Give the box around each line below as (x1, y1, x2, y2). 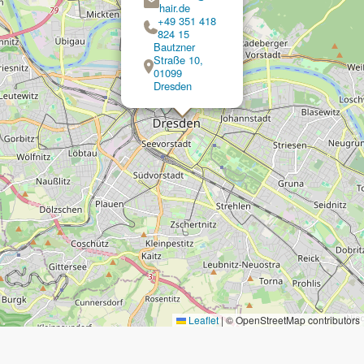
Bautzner (154, 38, 195, 54)
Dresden (154, 77, 192, 93)
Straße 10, (154, 51, 203, 67)
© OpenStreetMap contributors (223, 312, 360, 327)
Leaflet (186, 312, 219, 327)
